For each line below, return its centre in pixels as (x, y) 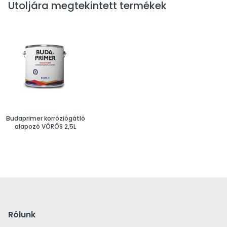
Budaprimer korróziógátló (45, 118)
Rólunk (22, 215)
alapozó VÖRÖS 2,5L (46, 126)
